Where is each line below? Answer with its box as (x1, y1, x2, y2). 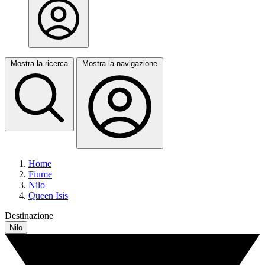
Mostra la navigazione (82, 59, 157, 68)
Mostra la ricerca (11, 59, 68, 68)
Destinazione (5, 211, 53, 221)
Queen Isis (28, 190, 68, 201)
